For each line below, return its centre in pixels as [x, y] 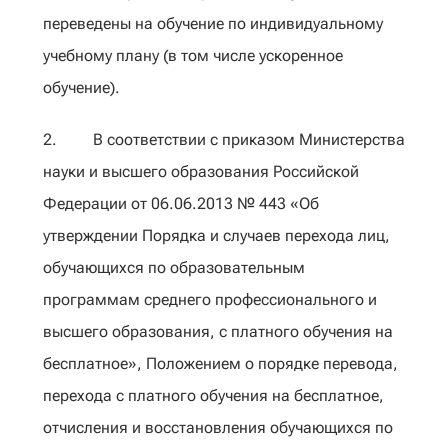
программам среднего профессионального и [210, 299]
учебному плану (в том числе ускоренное [193, 55]
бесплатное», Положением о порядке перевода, [220, 363]
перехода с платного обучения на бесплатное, [213, 395]
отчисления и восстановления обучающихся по [218, 427]
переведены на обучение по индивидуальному [213, 23]
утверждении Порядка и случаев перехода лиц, [216, 235]
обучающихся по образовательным [174, 267]
